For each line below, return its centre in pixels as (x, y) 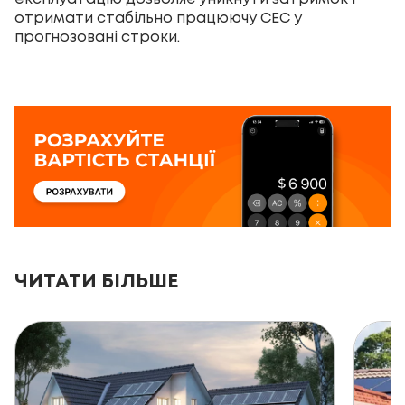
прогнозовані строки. (97, 38)
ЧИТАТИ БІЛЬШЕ (97, 283)
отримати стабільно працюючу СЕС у (158, 19)
